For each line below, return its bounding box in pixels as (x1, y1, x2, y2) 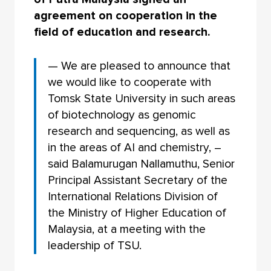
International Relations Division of (48, 189, 218, 204)
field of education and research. (33, 24, 210, 39)
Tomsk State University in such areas (48, 91, 236, 106)
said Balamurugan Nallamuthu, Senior (48, 156, 235, 171)
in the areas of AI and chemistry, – (48, 140, 222, 155)
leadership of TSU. (48, 238, 142, 253)
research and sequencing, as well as (48, 123, 230, 139)
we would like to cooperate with (48, 74, 212, 90)
